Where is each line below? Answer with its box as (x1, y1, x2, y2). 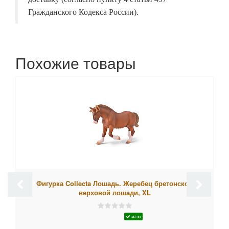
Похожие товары (15, 52, 136, 74)
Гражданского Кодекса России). (28, 8, 139, 17)
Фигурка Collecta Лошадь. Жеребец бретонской (36, 178, 193, 189)
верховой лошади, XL (78, 188, 151, 198)
